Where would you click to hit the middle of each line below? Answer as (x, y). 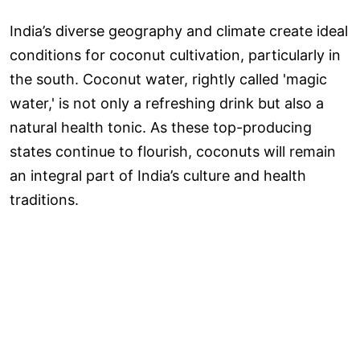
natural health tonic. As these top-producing (161, 127)
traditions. (44, 199)
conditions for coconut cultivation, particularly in (175, 55)
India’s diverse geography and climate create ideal (179, 31)
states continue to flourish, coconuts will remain (173, 151)
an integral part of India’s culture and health (158, 175)
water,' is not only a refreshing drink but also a (167, 103)
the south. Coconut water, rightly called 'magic (168, 79)
